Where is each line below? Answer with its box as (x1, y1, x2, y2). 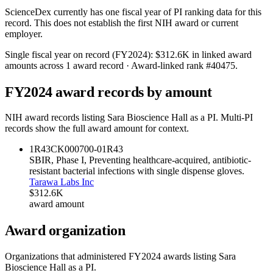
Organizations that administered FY (5, 251, 141, 262)
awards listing (161, 251, 219, 262)
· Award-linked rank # (124, 60, 211, 71)
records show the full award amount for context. (5, 123, 189, 134)
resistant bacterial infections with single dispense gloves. (29, 166, 244, 177)
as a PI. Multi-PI (188, 112, 253, 123)
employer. (5, 28, 43, 39)
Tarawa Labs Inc (29, 177, 94, 188)
